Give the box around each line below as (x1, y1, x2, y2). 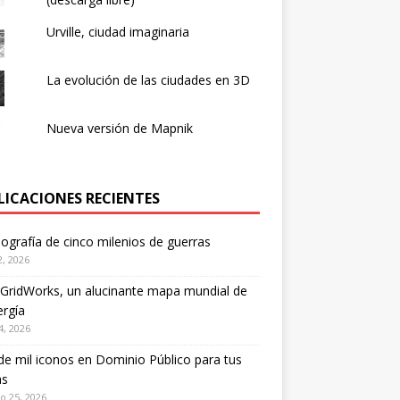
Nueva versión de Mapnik (46, 119, 193, 137)
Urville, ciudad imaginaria (46, 22, 189, 40)
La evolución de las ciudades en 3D (46, 71, 250, 88)
